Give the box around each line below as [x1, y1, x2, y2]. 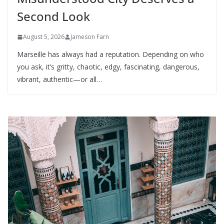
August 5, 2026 [23, 32, 64, 41]
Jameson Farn [70, 32, 109, 41]
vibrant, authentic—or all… [17, 74, 102, 84]
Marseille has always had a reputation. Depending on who [17, 49, 204, 59]
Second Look [17, 8, 90, 25]
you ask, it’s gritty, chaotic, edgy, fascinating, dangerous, [17, 62, 199, 72]
